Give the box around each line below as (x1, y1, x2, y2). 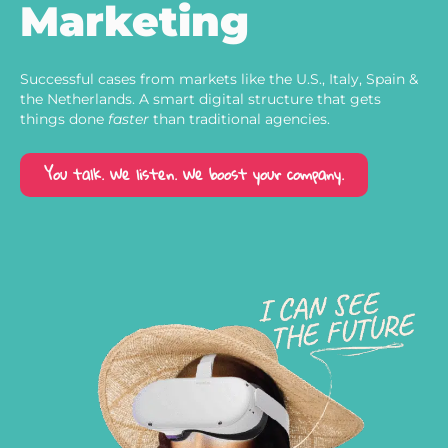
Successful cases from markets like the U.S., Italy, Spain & (20, 70, 418, 87)
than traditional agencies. (149, 110, 330, 127)
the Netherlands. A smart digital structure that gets (20, 90, 381, 107)
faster (108, 110, 149, 127)
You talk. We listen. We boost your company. (44, 159, 344, 189)
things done (20, 110, 108, 127)
